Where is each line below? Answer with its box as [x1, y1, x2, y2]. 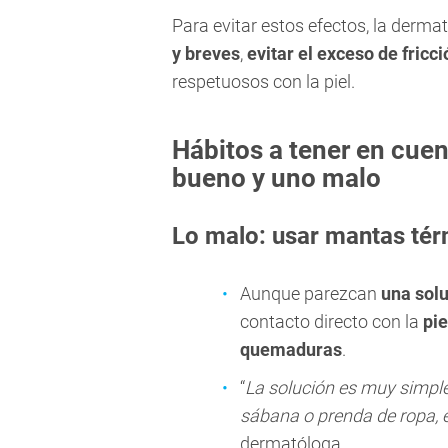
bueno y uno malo [172, 163, 381, 194]
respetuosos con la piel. [172, 71, 355, 93]
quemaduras [240, 339, 342, 361]
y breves [172, 43, 240, 65]
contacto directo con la [240, 311, 423, 333]
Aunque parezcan [240, 283, 381, 305]
